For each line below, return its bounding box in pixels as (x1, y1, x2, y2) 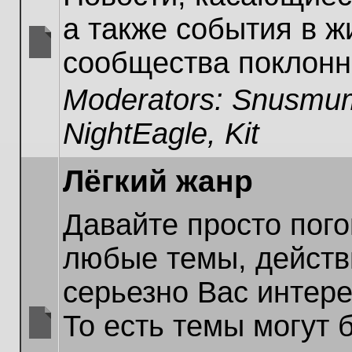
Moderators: (63, 83, 232, 116)
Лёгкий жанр (63, 164, 253, 198)
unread (29, 72, 68, 86)
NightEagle (63, 117, 207, 150)
